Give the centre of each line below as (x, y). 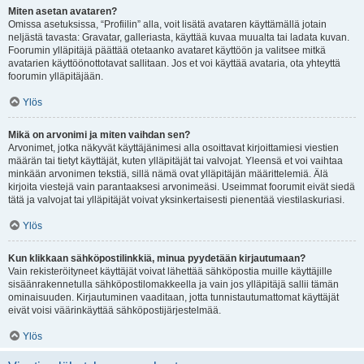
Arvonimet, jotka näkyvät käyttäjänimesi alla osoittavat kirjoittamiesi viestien (173, 148)
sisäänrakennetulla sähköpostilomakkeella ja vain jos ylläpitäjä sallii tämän (173, 284)
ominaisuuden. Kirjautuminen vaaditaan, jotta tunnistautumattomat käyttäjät (173, 297)
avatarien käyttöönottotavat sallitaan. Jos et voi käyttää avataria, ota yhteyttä (174, 63)
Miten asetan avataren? (63, 11)
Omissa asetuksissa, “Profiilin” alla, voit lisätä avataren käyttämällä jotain (167, 24)
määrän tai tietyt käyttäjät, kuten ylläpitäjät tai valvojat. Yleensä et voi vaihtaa (175, 161)
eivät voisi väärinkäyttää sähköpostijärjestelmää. (115, 310)
